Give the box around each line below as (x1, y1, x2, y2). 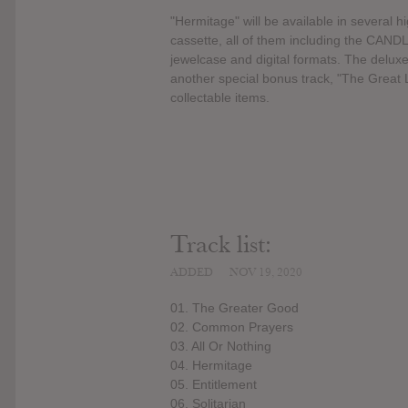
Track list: (170, 229, 271, 260)
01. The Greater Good (170, 301, 299, 316)
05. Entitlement (170, 377, 257, 393)
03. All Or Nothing (170, 339, 271, 354)
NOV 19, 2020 (229, 264, 302, 280)
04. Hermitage (170, 358, 252, 373)
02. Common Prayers (170, 320, 293, 335)
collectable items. (170, 89, 270, 105)
